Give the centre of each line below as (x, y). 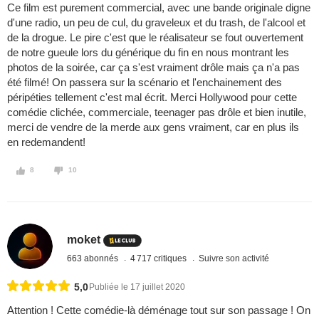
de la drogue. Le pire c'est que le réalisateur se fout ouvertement (155, 38)
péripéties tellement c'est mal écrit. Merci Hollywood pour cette (152, 98)
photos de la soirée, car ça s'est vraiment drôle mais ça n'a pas (153, 68)
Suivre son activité (234, 258)
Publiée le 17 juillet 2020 (137, 287)
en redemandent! (46, 142)
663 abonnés (94, 258)
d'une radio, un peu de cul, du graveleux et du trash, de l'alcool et (156, 23)
